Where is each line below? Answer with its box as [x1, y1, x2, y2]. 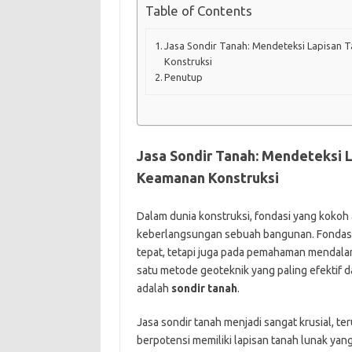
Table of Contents [145, 3, 252, 19]
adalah [136, 281, 171, 295]
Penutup [164, 71, 203, 82]
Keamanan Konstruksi [136, 169, 279, 185]
